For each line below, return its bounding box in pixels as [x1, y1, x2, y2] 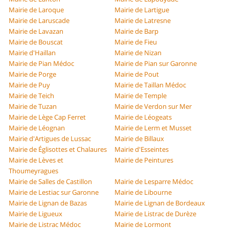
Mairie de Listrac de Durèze [114, 209, 196, 219]
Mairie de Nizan [114, 48, 162, 58]
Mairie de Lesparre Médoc [114, 177, 193, 187]
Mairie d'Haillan [9, 48, 56, 58]
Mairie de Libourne [114, 188, 172, 197]
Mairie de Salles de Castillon [9, 177, 93, 187]
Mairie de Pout [114, 70, 159, 79]
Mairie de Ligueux [9, 209, 63, 219]
